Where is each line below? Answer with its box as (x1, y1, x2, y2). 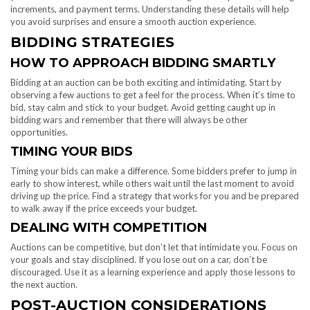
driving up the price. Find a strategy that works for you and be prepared (10, 190, 299, 202)
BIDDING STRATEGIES (10, 34, 174, 51)
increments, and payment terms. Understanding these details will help (10, 3, 289, 15)
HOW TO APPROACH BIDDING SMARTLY (10, 55, 275, 71)
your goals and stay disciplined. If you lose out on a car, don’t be (10, 254, 267, 266)
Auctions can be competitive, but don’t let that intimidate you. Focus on (10, 241, 298, 253)
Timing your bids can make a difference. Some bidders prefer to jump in (10, 165, 297, 177)
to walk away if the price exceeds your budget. (10, 203, 197, 215)
